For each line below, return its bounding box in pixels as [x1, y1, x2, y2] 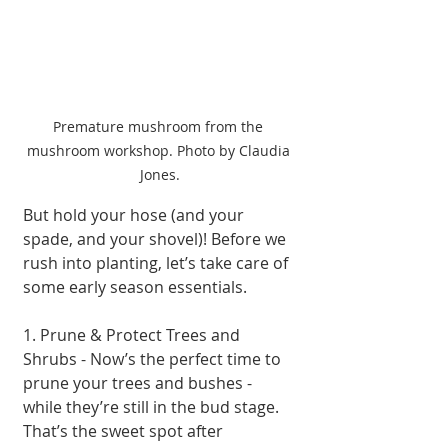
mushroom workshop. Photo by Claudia [26, 140, 294, 160]
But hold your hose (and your [23, 203, 248, 226]
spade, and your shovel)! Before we [23, 227, 290, 250]
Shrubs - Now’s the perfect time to [23, 347, 285, 370]
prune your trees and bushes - [23, 371, 256, 394]
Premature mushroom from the [53, 116, 267, 136]
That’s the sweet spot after [23, 419, 227, 442]
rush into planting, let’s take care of [23, 251, 292, 274]
